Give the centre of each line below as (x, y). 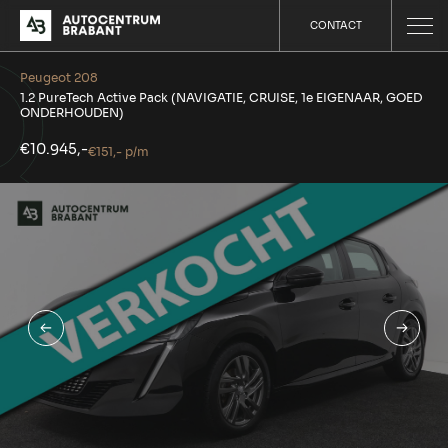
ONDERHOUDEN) (72, 112)
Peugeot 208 (59, 77)
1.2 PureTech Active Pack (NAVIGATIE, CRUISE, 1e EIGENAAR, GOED (221, 97)
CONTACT (335, 26)
